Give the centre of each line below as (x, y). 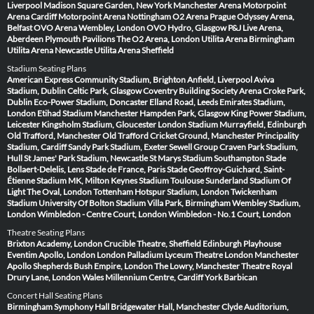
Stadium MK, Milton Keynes (87, 181)
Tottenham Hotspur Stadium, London (161, 192)
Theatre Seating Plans (46, 233)
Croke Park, (284, 91)
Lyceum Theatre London (209, 255)
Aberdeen (25, 39)
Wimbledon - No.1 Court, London (230, 214)
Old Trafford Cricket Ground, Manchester (179, 136)
